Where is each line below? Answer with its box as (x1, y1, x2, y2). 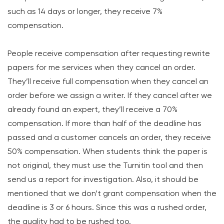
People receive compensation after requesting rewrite (7, 48, 210, 58)
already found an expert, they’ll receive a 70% (7, 104, 177, 114)
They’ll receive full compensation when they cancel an (7, 76, 208, 86)
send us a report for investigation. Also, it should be (7, 174, 198, 184)
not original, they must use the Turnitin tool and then (7, 160, 203, 170)
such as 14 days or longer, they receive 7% (7, 6, 162, 16)
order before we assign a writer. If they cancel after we (7, 90, 212, 100)
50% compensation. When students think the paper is (7, 146, 207, 156)
